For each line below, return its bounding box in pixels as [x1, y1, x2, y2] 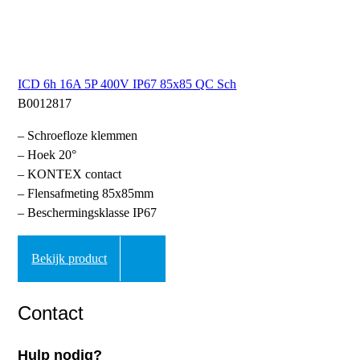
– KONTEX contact [18, 167, 122, 182]
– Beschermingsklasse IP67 [18, 206, 157, 220]
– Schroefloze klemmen [18, 129, 138, 143]
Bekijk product [31, 252, 108, 266]
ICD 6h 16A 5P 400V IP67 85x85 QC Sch [18, 77, 237, 92]
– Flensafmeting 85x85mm [18, 186, 154, 201]
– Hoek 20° [18, 148, 77, 162]
